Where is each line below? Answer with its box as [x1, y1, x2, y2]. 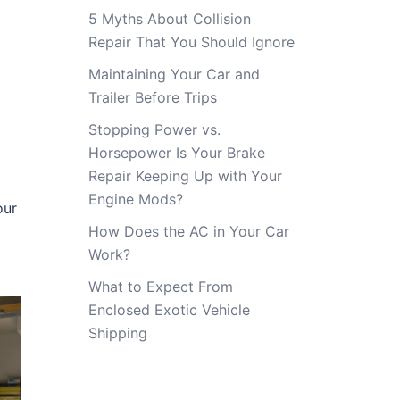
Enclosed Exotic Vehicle [87, 301, 250, 319]
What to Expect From [87, 278, 233, 296]
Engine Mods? [87, 190, 183, 208]
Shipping [87, 324, 147, 342]
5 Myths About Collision [87, 10, 251, 28]
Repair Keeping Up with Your [87, 167, 282, 185]
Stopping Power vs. [87, 121, 221, 138]
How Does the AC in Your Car [87, 222, 289, 240]
